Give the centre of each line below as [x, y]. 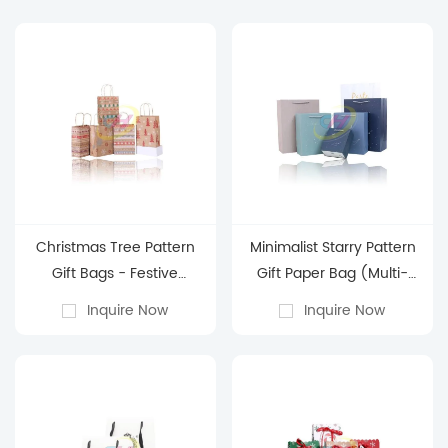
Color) [333, 299]
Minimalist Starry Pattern [332, 247]
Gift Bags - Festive [115, 273]
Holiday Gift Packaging [115, 299]
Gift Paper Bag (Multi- [333, 273]
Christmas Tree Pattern [115, 247]
